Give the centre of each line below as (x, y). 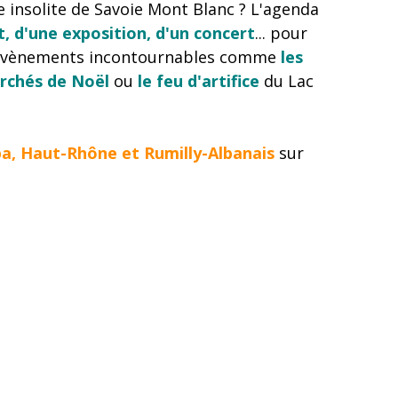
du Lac (286, 81)
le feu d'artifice (198, 81)
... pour (281, 33)
